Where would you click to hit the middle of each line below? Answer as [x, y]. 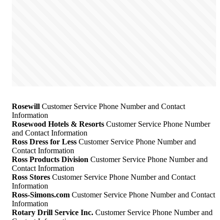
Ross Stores [31, 177]
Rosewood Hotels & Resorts [58, 124]
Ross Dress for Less [44, 142]
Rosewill [26, 107]
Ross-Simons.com [41, 195]
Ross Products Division [50, 160]
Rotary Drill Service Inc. [53, 213]
